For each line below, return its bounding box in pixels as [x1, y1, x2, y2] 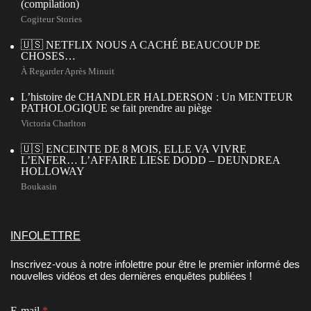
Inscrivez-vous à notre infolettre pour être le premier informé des [10, 258, 300, 270]
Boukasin [21, 180, 57, 192]
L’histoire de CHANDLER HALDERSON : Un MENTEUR [21, 90, 293, 103]
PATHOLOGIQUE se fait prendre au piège [21, 101, 212, 114]
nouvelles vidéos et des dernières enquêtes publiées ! [10, 269, 252, 282]
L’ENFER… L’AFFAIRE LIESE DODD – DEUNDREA [21, 153, 280, 166]
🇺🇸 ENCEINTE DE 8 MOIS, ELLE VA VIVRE [21, 142, 246, 155]
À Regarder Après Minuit [21, 65, 115, 76]
